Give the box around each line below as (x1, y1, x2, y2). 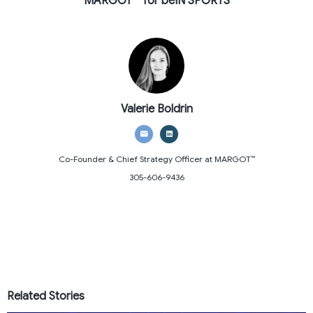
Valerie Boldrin (120, 101, 193, 116)
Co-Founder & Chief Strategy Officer (58, 153, 203, 164)
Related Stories (7, 289, 85, 303)
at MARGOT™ (202, 153, 255, 164)
